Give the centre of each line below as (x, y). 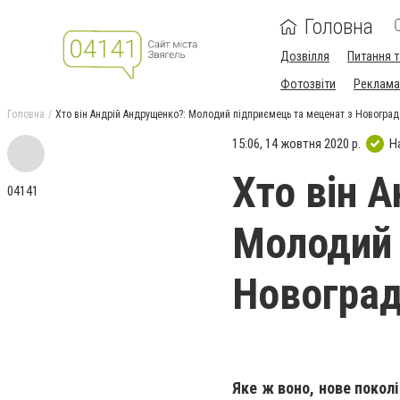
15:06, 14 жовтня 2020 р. (296, 143)
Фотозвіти (308, 84)
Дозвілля (305, 56)
